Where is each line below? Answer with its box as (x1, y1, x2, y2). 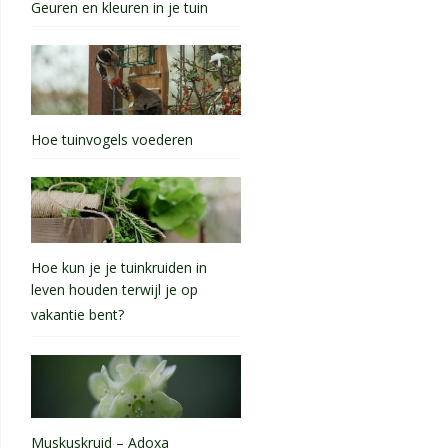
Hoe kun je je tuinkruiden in (31, 257, 207, 277)
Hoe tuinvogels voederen (31, 129, 193, 149)
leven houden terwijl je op (31, 279, 198, 303)
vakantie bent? (31, 304, 124, 328)
